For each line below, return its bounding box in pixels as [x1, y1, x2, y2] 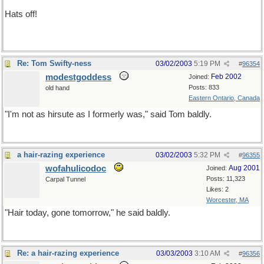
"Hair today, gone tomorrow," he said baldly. [5, 208, 170, 217]
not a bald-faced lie [39, 9, 111, 19]
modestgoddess [45, 72, 111, 82]
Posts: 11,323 [206, 175, 245, 182]
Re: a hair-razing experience [17, 249, 119, 258]
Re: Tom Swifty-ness [17, 59, 91, 68]
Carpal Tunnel [45, 176, 85, 183]
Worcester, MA [206, 196, 249, 203]
